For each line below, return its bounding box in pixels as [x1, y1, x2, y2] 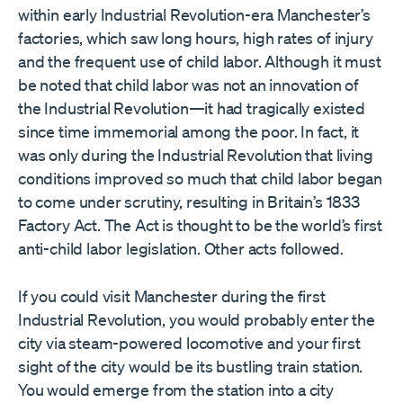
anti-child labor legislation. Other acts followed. [18, 237, 345, 258]
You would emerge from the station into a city [18, 379, 334, 399]
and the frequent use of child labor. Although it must [18, 50, 381, 71]
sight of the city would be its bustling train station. [18, 355, 363, 376]
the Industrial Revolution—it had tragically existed [18, 97, 365, 118]
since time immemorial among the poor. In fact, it [18, 121, 360, 141]
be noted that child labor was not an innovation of [18, 74, 360, 94]
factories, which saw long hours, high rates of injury [18, 27, 373, 48]
